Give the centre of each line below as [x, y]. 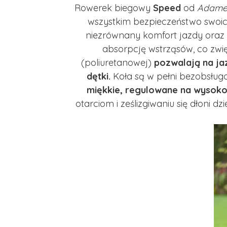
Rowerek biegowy [114, 8]
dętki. [99, 76]
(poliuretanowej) [117, 62]
